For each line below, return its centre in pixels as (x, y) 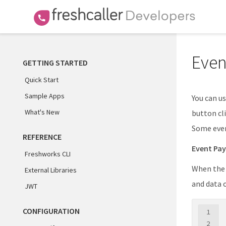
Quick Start (42, 80)
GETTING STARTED (55, 63)
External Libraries (51, 170)
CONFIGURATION (51, 211)
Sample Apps (45, 96)
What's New (42, 112)
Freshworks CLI (48, 154)
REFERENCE (42, 137)
